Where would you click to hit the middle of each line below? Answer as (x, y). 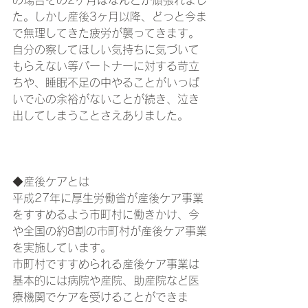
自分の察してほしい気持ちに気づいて (106, 50)
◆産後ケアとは (51, 182)
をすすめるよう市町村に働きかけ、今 (106, 215)
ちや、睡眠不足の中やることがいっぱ (106, 83)
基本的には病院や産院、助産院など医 (106, 281)
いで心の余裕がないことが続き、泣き (106, 99)
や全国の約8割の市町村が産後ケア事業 (110, 231)
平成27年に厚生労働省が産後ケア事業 (108, 198)
